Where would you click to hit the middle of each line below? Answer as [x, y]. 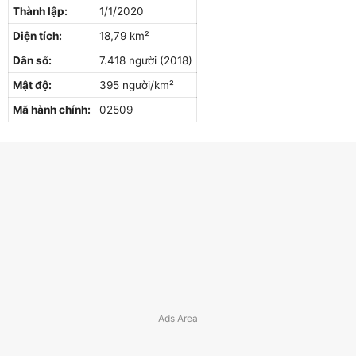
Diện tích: [37, 35]
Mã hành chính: [52, 109]
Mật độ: [32, 85]
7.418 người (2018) [146, 60]
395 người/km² [137, 85]
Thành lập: [40, 11]
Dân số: [32, 60]
